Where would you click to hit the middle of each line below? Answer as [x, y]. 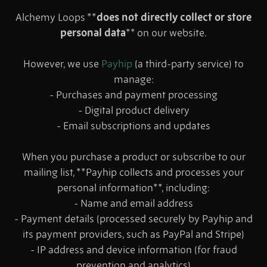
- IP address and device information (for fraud [133, 250]
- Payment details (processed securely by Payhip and [133, 219]
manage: [133, 80]
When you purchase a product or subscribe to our [133, 157]
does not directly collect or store [174, 18]
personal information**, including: [133, 188]
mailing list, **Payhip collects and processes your [133, 173]
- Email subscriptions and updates [133, 126]
